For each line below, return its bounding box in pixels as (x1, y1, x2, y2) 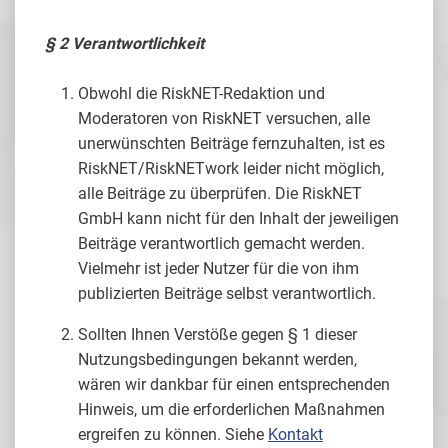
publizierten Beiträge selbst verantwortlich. (78, 284, 376, 303)
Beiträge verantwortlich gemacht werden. (78, 234, 365, 253)
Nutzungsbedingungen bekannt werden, (78, 350, 357, 369)
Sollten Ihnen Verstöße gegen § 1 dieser (78, 325, 357, 344)
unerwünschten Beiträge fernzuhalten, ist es (78, 134, 385, 153)
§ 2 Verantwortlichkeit (45, 34, 204, 53)
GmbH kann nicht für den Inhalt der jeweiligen (78, 209, 399, 228)
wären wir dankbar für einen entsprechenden (78, 375, 390, 394)
